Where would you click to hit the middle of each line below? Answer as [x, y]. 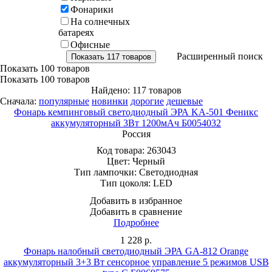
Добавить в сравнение [136, 211]
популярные [64, 101]
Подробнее [136, 222]
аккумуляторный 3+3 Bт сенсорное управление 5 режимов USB [136, 262]
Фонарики [92, 9]
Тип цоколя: [126, 183]
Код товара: [121, 150]
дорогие [147, 101]
